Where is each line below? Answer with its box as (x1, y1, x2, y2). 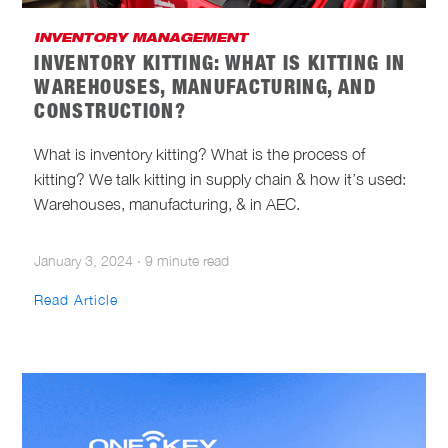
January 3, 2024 (34, 251, 134, 269)
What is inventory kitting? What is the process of (34, 144, 366, 163)
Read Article (34, 291, 119, 309)
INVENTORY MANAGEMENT (34, 32, 249, 45)
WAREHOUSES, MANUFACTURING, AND (34, 79, 376, 100)
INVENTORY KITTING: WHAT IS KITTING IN (34, 55, 406, 76)
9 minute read (145, 251, 230, 269)
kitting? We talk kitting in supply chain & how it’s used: (34, 169, 407, 188)
